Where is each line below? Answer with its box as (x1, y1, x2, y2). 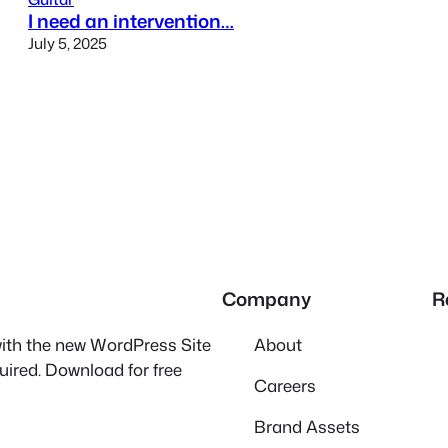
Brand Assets (254, 414, 360, 438)
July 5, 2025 (28, 31, 107, 54)
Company (222, 286, 311, 313)
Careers (254, 373, 316, 397)
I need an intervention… (28, 7, 234, 34)
